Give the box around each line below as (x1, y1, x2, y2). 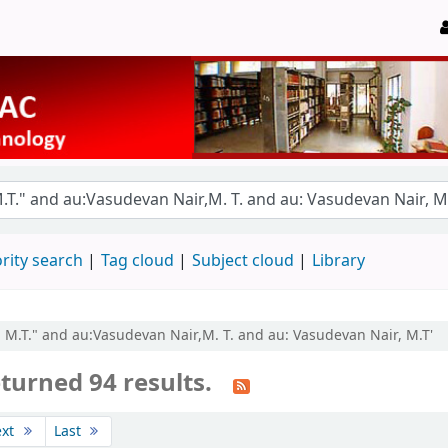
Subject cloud (192, 248, 294, 273)
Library (312, 248, 365, 273)
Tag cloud (101, 248, 174, 273)
